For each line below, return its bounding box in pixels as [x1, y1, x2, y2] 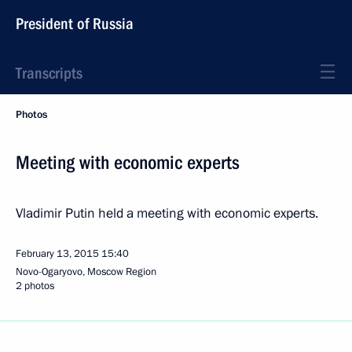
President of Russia [16, 14, 134, 33]
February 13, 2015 [16, 247, 99, 261]
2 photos [16, 279, 54, 293]
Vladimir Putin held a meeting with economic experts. [16, 204, 318, 222]
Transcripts [16, 64, 82, 82]
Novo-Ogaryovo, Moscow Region [16, 265, 156, 279]
